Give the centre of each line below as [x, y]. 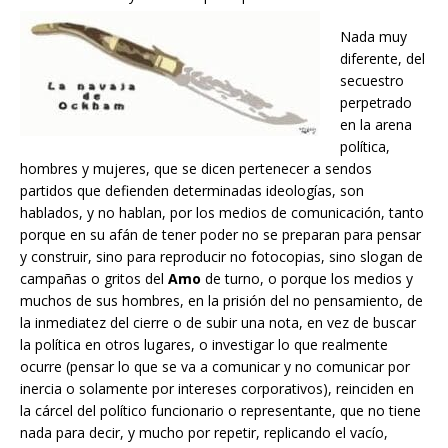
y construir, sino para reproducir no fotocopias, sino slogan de [221, 256]
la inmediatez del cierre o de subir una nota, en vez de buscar [218, 322]
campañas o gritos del [94, 278]
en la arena [376, 124]
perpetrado [376, 102]
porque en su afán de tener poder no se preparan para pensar [220, 234]
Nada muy [373, 36]
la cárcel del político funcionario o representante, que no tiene [220, 410]
